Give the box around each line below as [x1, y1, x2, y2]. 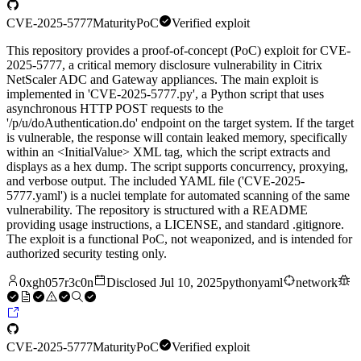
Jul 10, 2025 [160, 276, 222, 290]
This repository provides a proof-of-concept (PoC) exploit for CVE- [6, 44, 351, 58]
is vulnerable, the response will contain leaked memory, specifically [6, 131, 347, 145]
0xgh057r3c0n [19, 276, 93, 290]
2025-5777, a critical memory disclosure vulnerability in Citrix [6, 58, 322, 73]
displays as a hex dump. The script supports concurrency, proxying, [6, 160, 348, 174]
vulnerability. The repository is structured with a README [6, 203, 308, 218]
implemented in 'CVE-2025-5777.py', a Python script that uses [6, 87, 324, 102]
